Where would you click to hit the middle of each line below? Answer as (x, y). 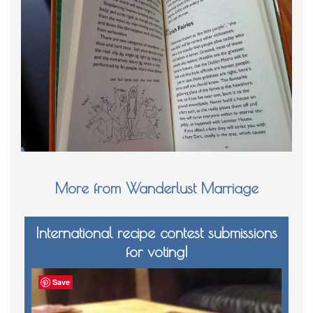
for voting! (156, 252)
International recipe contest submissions (156, 233)
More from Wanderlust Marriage (156, 188)
